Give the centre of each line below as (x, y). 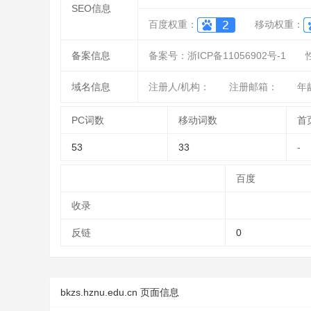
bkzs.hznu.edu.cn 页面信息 (120, 292)
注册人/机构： (179, 87)
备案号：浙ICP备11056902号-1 (217, 56)
